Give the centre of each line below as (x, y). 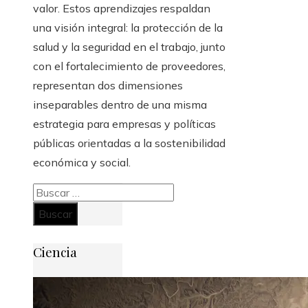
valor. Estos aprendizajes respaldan (122, 9)
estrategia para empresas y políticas (124, 124)
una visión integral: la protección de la (128, 28)
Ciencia (55, 251)
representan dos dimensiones (108, 86)
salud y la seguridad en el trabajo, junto (129, 47)
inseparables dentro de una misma (120, 105)
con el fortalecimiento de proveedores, (129, 66)
